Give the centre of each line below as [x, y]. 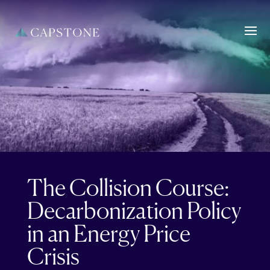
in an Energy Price [108, 233]
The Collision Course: [128, 187]
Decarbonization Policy [134, 210]
